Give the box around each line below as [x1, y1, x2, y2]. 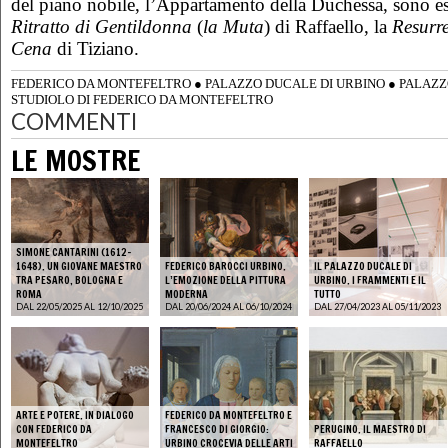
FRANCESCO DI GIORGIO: [165, 421, 269, 436]
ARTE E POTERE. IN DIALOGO [16, 407, 134, 422]
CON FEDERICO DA [16, 421, 92, 436]
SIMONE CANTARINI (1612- [16, 244, 131, 259]
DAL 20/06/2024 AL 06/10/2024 [165, 300, 292, 312]
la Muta [203, 15, 264, 37]
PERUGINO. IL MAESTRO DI [314, 421, 426, 436]
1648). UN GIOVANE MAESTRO [16, 258, 142, 273]
